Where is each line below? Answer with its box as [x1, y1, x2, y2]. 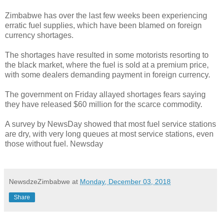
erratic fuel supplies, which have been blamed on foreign [5, 21, 202, 30]
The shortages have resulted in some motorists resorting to [5, 50, 209, 59]
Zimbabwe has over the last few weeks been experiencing [5, 11, 207, 20]
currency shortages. [5, 31, 74, 39]
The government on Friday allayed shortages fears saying [5, 90, 206, 99]
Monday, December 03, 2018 [80, 177, 171, 185]
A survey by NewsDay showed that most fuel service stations [5, 119, 216, 128]
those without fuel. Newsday [5, 139, 103, 148]
